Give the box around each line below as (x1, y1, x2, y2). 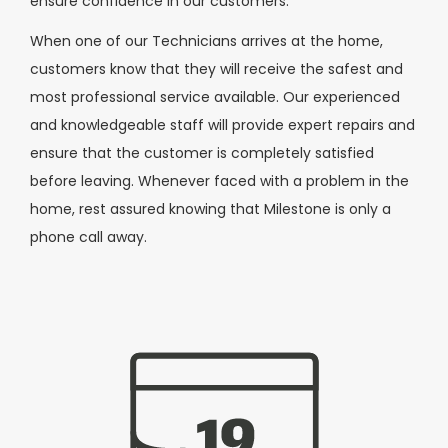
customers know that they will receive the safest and (30, 59, 403, 80)
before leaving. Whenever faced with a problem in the (30, 171, 409, 192)
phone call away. (30, 227, 147, 248)
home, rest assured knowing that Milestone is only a (30, 199, 391, 220)
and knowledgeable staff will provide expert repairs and (30, 115, 415, 136)
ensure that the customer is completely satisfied (30, 143, 374, 164)
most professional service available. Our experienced (30, 87, 400, 108)
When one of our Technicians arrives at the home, (30, 31, 383, 52)
